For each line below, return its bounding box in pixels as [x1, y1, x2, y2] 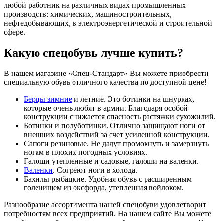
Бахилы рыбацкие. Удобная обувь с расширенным [24, 175, 192, 184]
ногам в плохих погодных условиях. [24, 148, 147, 157]
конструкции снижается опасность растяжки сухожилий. [24, 112, 216, 121]
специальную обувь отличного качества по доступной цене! [4, 78, 207, 87]
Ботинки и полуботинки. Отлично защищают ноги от [24, 121, 205, 130]
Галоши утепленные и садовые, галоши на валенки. [24, 157, 199, 166]
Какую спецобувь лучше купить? [4, 46, 183, 59]
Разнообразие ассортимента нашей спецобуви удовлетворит [4, 200, 206, 209]
